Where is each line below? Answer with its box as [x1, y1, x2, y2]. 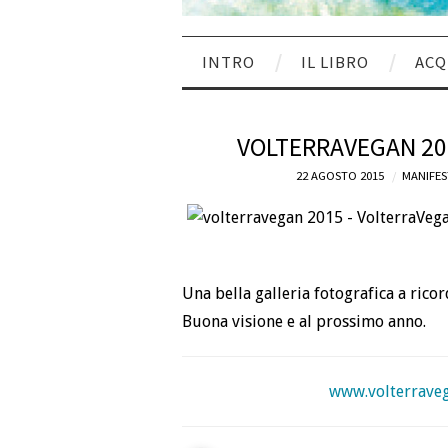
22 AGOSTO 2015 [295, 167, 384, 183]
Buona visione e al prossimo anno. [182, 312, 426, 332]
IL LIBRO [301, 50, 369, 73]
